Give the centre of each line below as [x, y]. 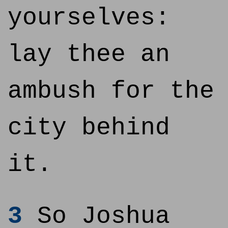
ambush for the [111, 91]
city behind [89, 128]
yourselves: [89, 18]
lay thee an [89, 54]
